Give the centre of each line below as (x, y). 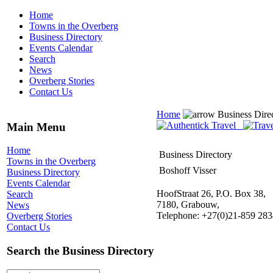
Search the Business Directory (80, 251)
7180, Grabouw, (188, 204)
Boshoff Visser (188, 170)
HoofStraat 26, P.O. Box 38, (211, 193)
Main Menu (36, 127)
